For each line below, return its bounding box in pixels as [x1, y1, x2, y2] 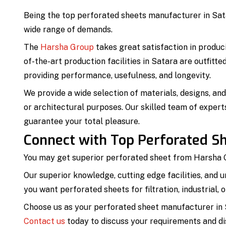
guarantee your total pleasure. [24, 116, 140, 126]
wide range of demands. [24, 24, 112, 34]
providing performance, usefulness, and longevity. [24, 70, 211, 80]
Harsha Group [40, 42, 94, 52]
